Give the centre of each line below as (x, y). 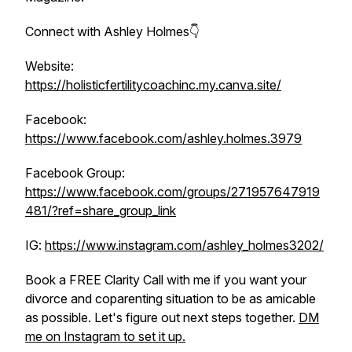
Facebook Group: (75, 173)
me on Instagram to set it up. (105, 336)
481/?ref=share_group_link (101, 211)
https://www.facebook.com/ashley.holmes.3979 (163, 138)
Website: (49, 66)
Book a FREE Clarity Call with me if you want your (166, 280)
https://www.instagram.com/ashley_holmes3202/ (184, 245)
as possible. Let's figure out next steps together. (162, 317)
